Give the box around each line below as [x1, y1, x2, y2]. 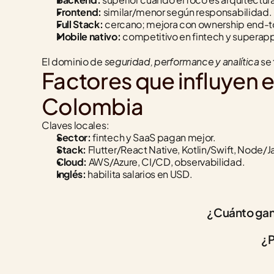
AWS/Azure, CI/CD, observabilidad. [87, 155, 245, 168]
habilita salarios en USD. [86, 168, 193, 180]
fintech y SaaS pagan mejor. [91, 131, 216, 144]
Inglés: [56, 168, 86, 180]
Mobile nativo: [56, 30, 121, 43]
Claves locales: [42, 119, 109, 131]
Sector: [56, 131, 91, 144]
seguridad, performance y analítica [104, 53, 259, 69]
